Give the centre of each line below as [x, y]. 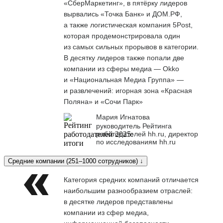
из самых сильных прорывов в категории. [131, 47]
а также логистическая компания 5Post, [128, 25]
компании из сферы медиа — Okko [121, 68]
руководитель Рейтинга [134, 126]
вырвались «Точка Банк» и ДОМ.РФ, [123, 14]
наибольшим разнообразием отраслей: [128, 190]
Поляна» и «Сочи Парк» [103, 101]
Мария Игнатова [123, 117]
